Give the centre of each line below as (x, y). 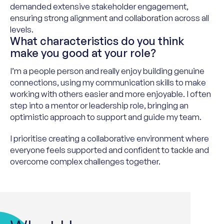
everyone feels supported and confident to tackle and (109, 150)
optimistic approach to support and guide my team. (106, 117)
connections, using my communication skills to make (108, 82)
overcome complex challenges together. (85, 161)
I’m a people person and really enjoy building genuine (107, 71)
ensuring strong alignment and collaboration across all (109, 18)
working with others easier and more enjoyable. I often (110, 94)
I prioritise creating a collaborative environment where (109, 138)
